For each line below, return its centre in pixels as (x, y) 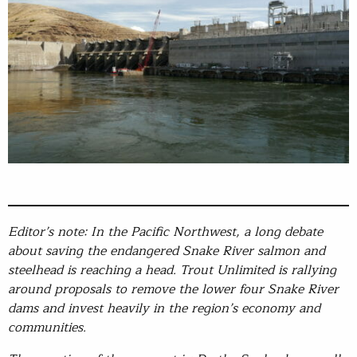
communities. (51, 328)
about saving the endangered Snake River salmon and (167, 251)
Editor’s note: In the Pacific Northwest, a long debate (165, 232)
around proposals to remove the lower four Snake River (173, 290)
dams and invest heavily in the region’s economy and (164, 309)
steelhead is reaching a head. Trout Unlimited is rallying (172, 271)
